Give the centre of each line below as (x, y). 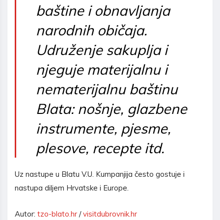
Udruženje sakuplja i (102, 49)
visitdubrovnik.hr (110, 214)
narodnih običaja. (92, 30)
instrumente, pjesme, (103, 128)
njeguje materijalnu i (102, 69)
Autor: (26, 214)
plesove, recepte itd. (100, 148)
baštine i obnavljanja (103, 10)
